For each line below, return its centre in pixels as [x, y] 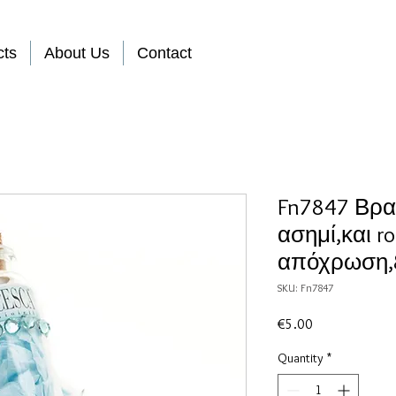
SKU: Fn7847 [305, 288]
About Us [77, 53]
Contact [164, 53]
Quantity [301, 358]
